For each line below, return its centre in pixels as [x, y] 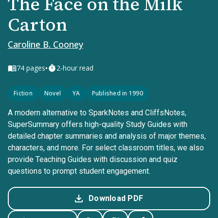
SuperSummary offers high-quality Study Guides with [98, 124]
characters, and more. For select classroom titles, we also [106, 148]
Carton [37, 25]
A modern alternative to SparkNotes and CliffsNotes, [97, 113]
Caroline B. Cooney [45, 44]
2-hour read [75, 68]
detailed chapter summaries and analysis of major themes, [107, 136]
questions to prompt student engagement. [79, 171]
